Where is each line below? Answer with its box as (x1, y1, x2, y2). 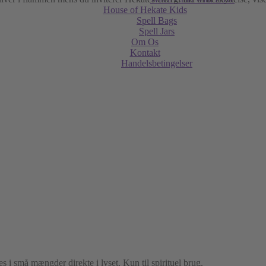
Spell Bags (137, 15, 177, 26)
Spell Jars (139, 26, 175, 36)
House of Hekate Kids (103, 5, 187, 15)
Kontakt (129, 47, 160, 58)
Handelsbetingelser (121, 58, 192, 68)
